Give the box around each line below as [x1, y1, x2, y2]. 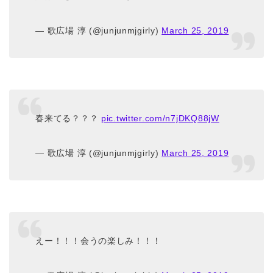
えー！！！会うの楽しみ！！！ [35, 235, 161, 246]
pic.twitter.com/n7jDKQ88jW [101, 113, 219, 123]
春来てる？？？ [35, 113, 101, 123]
